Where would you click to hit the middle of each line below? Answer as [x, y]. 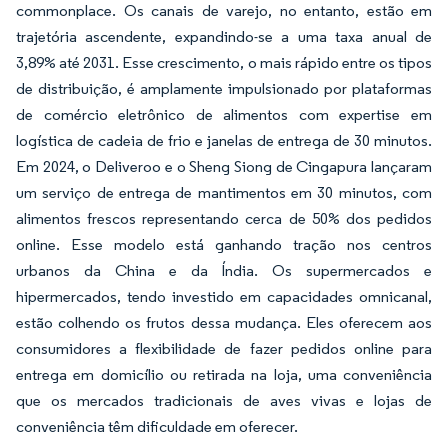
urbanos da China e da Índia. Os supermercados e [224, 270]
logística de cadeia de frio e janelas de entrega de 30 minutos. [224, 140]
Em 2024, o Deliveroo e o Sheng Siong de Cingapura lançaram [224, 166]
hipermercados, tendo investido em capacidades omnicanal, [224, 296]
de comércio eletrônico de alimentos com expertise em [224, 114]
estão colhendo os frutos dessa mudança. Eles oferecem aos [224, 322]
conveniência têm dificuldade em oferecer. [157, 426]
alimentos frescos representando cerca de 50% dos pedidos [224, 218]
